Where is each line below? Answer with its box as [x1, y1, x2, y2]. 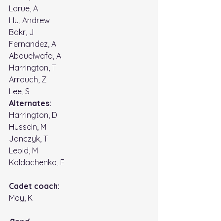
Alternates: [9, 98, 53, 109]
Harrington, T [9, 63, 56, 73]
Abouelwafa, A [9, 51, 61, 61]
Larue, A [9, 3, 38, 14]
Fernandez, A [9, 39, 56, 49]
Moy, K [9, 193, 33, 203]
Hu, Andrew [9, 15, 50, 26]
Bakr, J [9, 27, 34, 37]
